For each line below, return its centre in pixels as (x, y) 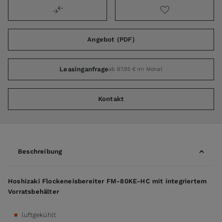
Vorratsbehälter (33, 191)
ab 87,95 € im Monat (136, 69)
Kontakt (111, 99)
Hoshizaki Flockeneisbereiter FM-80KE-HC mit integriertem (108, 181)
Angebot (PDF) (111, 40)
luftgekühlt (39, 215)
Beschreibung (40, 152)
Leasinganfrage (84, 69)
